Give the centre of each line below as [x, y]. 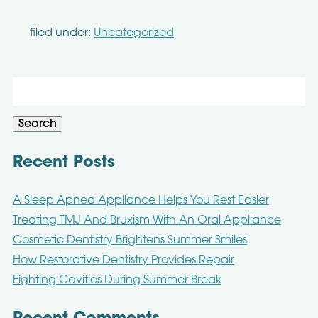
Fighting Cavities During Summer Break [117, 280]
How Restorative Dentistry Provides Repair [123, 260]
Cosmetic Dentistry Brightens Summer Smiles [130, 240]
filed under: [61, 33]
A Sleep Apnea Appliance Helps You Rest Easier [141, 201]
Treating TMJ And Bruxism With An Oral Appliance [147, 221]
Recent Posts [64, 163]
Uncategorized [133, 33]
